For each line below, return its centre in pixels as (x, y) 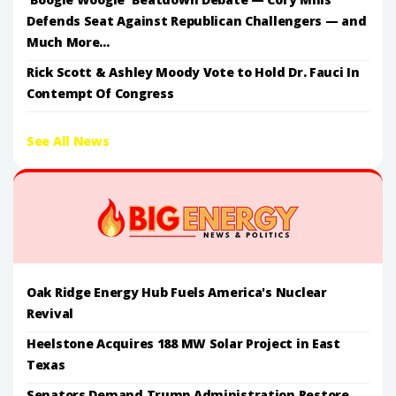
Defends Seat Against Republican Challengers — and (197, 20)
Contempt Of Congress (100, 93)
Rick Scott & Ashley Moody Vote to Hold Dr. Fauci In (193, 72)
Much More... (68, 42)
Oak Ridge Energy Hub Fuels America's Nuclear (177, 292)
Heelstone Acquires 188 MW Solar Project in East (183, 343)
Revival (50, 313)
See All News (68, 141)
